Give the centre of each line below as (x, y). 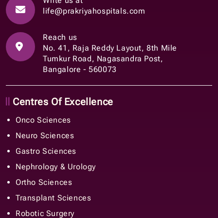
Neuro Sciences (45, 136)
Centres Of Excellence (62, 102)
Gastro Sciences (46, 151)
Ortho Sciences (44, 182)
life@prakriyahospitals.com (94, 11)
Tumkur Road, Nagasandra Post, (103, 59)
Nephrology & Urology (56, 167)
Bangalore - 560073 (80, 70)
